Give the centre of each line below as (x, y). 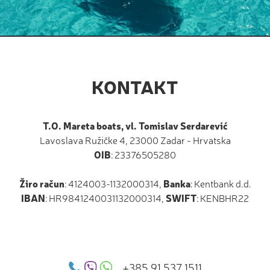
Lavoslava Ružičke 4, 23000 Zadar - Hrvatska (135, 140)
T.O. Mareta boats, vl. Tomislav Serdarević (135, 126)
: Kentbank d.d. (221, 184)
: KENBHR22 (223, 198)
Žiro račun (42, 184)
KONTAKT (135, 86)
